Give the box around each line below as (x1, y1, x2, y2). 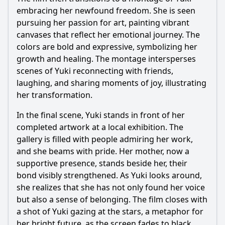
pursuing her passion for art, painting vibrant (17, 17, 189, 28)
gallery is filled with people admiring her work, (17, 134, 193, 145)
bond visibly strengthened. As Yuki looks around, (17, 170, 202, 181)
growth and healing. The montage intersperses (17, 53, 196, 64)
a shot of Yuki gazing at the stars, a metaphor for (17, 206, 203, 217)
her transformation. (17, 89, 92, 100)
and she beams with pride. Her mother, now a (17, 146, 189, 157)
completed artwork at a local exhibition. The (17, 122, 183, 133)
